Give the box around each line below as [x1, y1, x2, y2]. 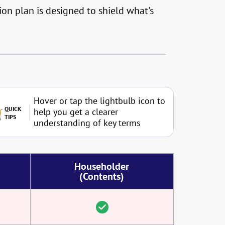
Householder [74, 160, 129, 173]
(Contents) [79, 170, 124, 183]
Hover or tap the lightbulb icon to [34, 95, 165, 106]
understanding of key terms [34, 117, 141, 129]
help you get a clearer [34, 106, 118, 118]
